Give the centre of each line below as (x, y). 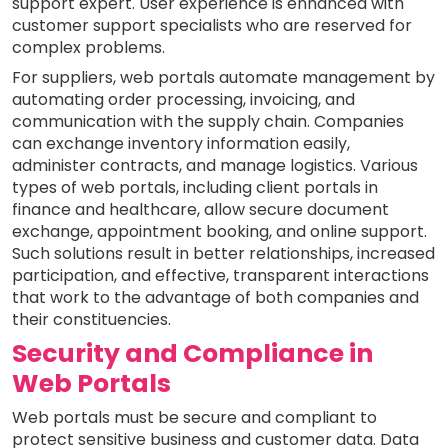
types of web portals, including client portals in (195, 187)
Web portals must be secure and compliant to (194, 417)
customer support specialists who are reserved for (212, 25)
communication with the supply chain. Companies (208, 121)
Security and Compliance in (192, 353)
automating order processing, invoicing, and (183, 99)
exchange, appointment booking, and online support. (219, 231)
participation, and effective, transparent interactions (220, 275)
